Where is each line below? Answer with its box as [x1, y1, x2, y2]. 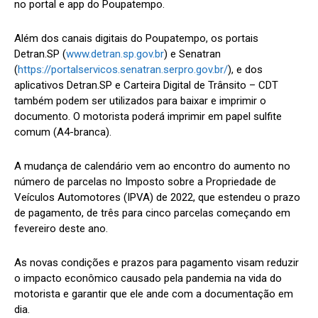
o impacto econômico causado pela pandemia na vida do [14, 271, 282, 285]
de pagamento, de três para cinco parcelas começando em [14, 206, 290, 219]
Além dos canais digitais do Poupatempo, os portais [14, 31, 258, 45]
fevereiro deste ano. [14, 221, 108, 235]
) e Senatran [164, 47, 221, 60]
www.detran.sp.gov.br [66, 47, 164, 60]
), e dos [228, 62, 263, 76]
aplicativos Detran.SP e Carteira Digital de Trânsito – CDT [14, 78, 278, 92]
